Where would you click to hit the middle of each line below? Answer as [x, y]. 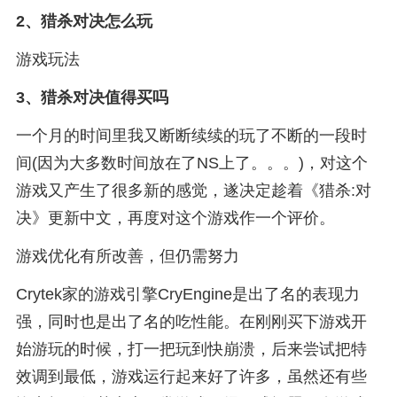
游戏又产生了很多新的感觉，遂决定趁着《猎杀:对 [193, 190]
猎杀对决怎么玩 [96, 21]
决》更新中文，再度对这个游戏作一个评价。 [175, 218]
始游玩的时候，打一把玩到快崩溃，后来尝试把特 [191, 349]
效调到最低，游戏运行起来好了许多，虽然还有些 [191, 376]
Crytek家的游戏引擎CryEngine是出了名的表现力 [187, 294]
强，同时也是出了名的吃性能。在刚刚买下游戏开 [191, 321]
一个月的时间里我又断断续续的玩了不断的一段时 [191, 135]
